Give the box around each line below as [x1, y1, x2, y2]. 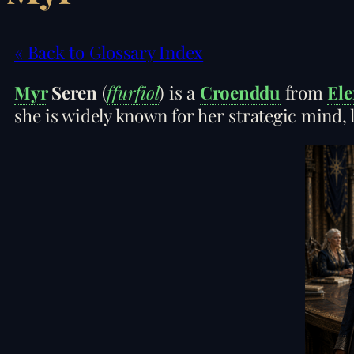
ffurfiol [107, 81, 160, 104]
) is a [159, 81, 200, 104]
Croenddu [199, 81, 281, 104]
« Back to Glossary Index [14, 40, 204, 64]
